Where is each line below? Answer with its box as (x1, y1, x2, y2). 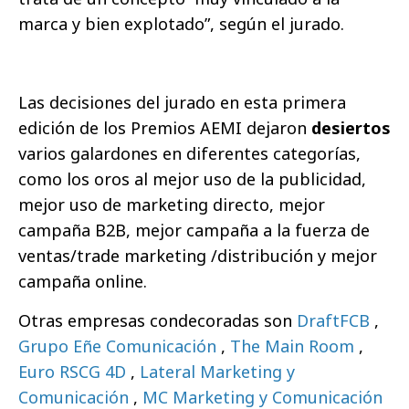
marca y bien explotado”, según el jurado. (18, 13, 344, 36)
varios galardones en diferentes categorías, (18, 142, 361, 165)
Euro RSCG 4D (18, 361, 131, 383)
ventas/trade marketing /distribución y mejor (18, 245, 377, 267)
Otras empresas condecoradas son (18, 309, 297, 332)
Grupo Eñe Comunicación (18, 335, 221, 358)
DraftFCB (297, 309, 374, 332)
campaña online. (18, 270, 147, 293)
